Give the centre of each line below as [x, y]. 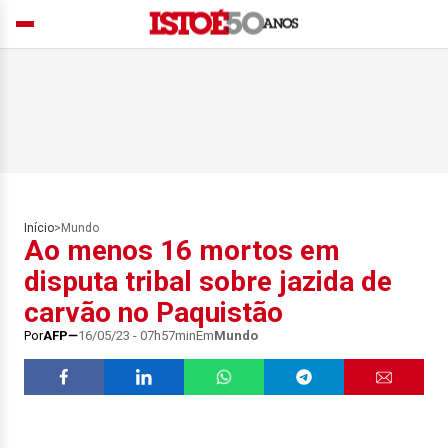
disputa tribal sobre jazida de [208, 281]
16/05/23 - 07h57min [137, 335]
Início [39, 228]
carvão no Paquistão [153, 312]
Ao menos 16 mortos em [182, 250]
